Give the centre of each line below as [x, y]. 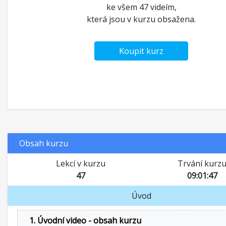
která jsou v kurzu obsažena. [141, 19]
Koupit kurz [141, 51]
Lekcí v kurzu [80, 163]
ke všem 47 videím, [141, 7]
